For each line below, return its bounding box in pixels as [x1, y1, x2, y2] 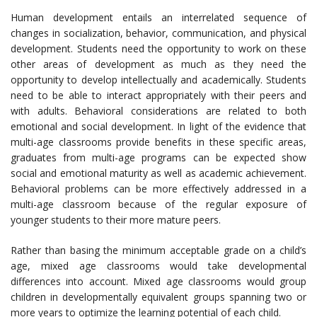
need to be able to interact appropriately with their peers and [11, 88, 306, 103]
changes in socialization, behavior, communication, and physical [11, 26, 306, 40]
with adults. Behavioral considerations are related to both [11, 104, 306, 118]
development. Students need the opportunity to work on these [11, 42, 306, 56]
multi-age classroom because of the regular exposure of [11, 197, 306, 212]
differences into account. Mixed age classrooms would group [11, 275, 306, 289]
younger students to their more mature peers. [11, 213, 221, 227]
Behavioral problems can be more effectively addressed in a [11, 182, 306, 196]
